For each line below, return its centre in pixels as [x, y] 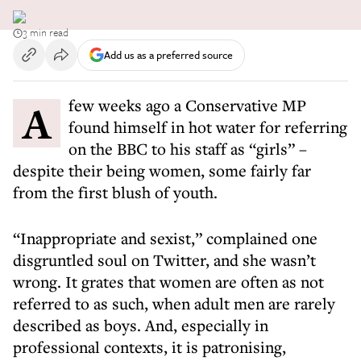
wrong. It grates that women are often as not [168, 282]
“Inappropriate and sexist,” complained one [165, 238]
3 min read [46, 32]
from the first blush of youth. [115, 192]
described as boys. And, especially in [141, 325]
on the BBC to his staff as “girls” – [188, 149]
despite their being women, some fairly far [162, 170]
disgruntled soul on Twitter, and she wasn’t [164, 260]
